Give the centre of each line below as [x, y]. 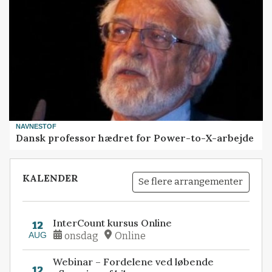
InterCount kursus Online [113, 223]
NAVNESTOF [36, 127]
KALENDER [51, 178]
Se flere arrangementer [191, 182]
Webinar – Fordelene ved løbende [134, 262]
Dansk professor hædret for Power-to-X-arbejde [135, 138]
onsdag [82, 236]
